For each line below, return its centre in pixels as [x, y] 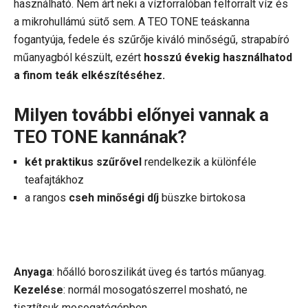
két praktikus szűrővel [83, 162]
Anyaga [33, 272]
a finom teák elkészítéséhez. [89, 76]
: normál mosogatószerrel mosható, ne [155, 290]
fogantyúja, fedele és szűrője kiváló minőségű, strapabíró [152, 40]
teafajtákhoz [54, 180]
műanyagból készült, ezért [79, 58]
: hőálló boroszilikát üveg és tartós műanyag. [159, 272]
